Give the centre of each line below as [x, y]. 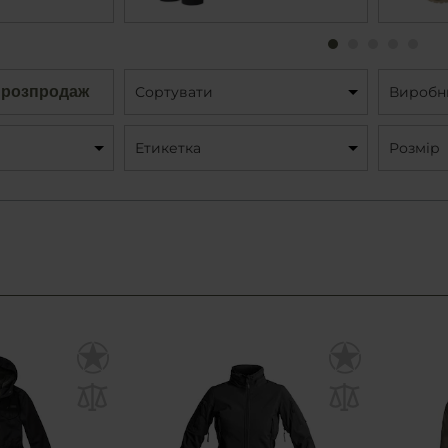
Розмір [414, 148]
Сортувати [173, 92]
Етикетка [167, 148]
